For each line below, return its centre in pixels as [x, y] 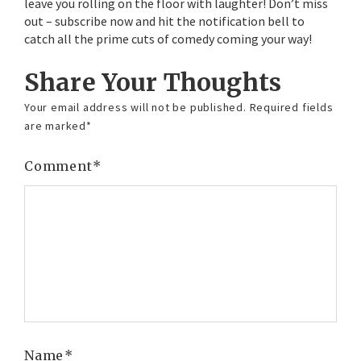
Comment [60, 166]
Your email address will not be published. [135, 107]
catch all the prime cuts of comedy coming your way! [169, 39]
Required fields [291, 107]
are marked [57, 126]
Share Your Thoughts [153, 82]
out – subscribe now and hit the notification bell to [164, 21]
